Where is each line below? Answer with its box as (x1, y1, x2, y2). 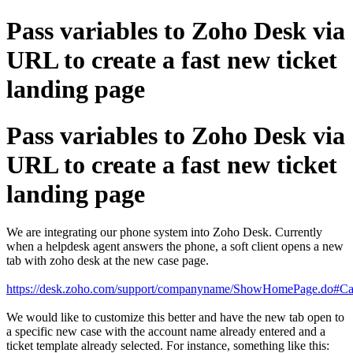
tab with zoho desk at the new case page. (6, 254, 209, 268)
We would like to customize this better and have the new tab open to (6, 310, 344, 325)
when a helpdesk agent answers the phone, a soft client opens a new (6, 240, 344, 254)
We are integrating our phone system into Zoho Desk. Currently (6, 225, 322, 240)
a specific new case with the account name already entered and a (6, 325, 325, 339)
